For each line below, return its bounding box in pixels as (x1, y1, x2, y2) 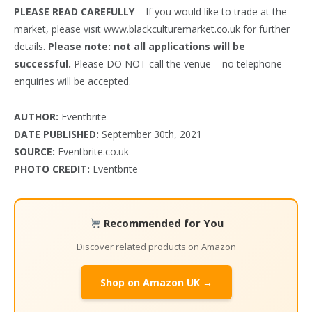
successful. (14, 57, 71, 71)
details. (14, 40, 48, 54)
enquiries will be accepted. (14, 75, 131, 88)
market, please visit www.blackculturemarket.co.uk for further (14, 22, 290, 36)
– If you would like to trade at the (134, 5, 287, 19)
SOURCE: (14, 145, 58, 159)
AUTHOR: (14, 110, 61, 124)
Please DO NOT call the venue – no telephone (71, 57, 282, 71)
